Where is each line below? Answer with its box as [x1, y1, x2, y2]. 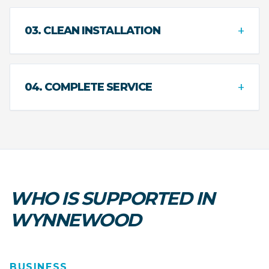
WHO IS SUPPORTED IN [10, 187, 214, 210]
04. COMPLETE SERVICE [25, 80, 152, 94]
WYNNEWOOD [10, 208, 141, 231]
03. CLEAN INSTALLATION [25, 23, 161, 37]
